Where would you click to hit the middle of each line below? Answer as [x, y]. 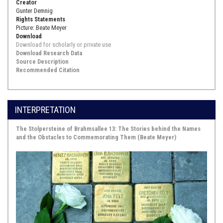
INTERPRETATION [45, 110]
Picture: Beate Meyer [41, 27]
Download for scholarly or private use [63, 44]
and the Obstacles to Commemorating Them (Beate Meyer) [96, 137]
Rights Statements [41, 19]
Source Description [42, 61]
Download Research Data [49, 53]
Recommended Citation [48, 70]
